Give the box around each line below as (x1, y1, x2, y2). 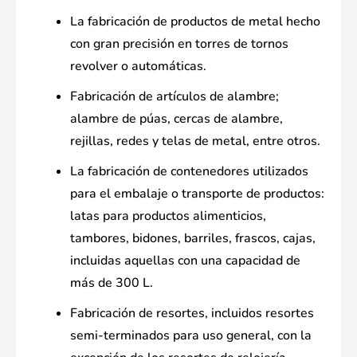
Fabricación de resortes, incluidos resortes (70, 304, 314, 323)
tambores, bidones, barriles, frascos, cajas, (70, 229, 316, 248)
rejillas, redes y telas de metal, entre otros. (70, 132, 320, 151)
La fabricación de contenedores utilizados (70, 163, 308, 181)
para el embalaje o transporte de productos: (70, 185, 324, 203)
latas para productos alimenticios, (70, 207, 266, 226)
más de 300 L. (70, 274, 153, 292)
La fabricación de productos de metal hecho (70, 13, 320, 31)
